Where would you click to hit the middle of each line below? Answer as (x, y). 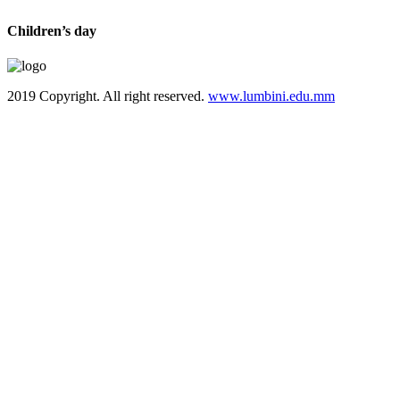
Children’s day (52, 30)
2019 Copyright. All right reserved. (108, 96)
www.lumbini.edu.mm (271, 96)
